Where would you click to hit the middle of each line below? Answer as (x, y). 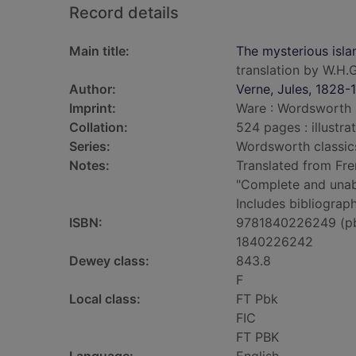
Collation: (99, 127)
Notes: (89, 165)
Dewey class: (109, 261)
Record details (124, 13)
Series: (90, 146)
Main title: (99, 51)
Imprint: (93, 108)
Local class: (105, 299)
